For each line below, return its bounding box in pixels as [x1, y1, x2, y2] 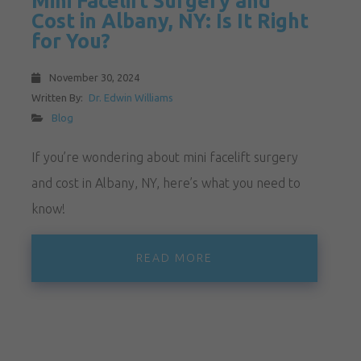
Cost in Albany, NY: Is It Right [31, 9, 309, 32]
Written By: [31, 91, 85, 103]
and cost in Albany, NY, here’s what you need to [31, 175, 301, 190]
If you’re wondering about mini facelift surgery [31, 149, 298, 164]
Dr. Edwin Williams [88, 91, 173, 103]
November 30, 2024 [46, 71, 139, 83]
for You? [31, 29, 110, 52]
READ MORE [135, 251, 213, 264]
